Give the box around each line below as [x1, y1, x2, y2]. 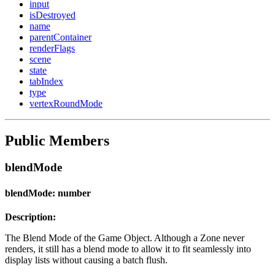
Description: [5, 211, 56, 222]
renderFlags [29, 42, 75, 53]
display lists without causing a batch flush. [5, 254, 168, 265]
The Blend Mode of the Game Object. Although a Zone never [5, 232, 244, 243]
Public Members [5, 132, 109, 149]
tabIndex [29, 76, 63, 87]
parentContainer [29, 31, 91, 42]
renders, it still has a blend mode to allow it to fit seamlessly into [5, 243, 251, 254]
